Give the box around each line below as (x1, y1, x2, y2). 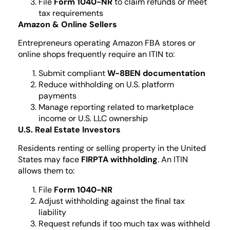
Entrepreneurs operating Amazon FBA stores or (18, 37, 196, 49)
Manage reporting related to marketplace (39, 101, 194, 112)
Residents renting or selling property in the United (18, 143, 206, 154)
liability (39, 206, 66, 218)
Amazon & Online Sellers (18, 18, 117, 30)
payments (39, 90, 76, 101)
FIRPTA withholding (81, 154, 158, 165)
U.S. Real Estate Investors (18, 124, 121, 135)
